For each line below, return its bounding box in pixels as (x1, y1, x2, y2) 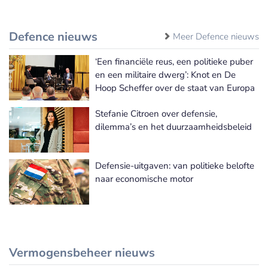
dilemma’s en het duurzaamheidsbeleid (95, 120, 252, 133)
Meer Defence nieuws (173, 30, 259, 42)
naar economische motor (95, 172, 193, 185)
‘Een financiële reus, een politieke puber (95, 55, 253, 68)
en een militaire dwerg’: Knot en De (95, 68, 236, 81)
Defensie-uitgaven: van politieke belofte (95, 159, 254, 172)
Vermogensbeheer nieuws (9, 244, 155, 261)
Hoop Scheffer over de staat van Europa (95, 81, 255, 94)
